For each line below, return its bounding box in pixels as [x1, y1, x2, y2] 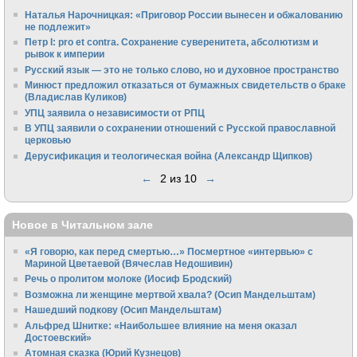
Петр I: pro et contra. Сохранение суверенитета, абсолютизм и [25, 37, 319, 48]
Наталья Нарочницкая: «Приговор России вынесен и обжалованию [25, 9, 343, 20]
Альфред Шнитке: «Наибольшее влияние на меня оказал [25, 320, 298, 331]
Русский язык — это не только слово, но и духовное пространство [25, 64, 339, 75]
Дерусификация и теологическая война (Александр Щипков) [25, 150, 313, 161]
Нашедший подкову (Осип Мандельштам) [25, 304, 222, 316]
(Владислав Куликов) [25, 92, 127, 103]
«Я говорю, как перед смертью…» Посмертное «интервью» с [25, 245, 314, 257]
